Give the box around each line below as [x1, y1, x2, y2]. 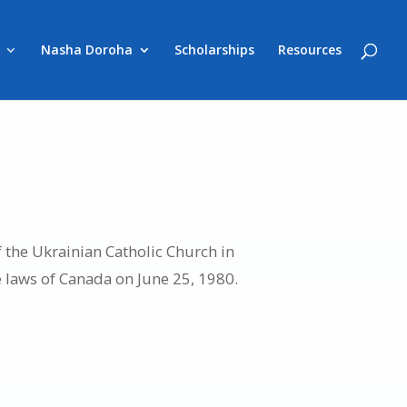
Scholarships [174, 41, 254, 58]
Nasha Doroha [41, 41, 133, 58]
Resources [278, 41, 342, 58]
